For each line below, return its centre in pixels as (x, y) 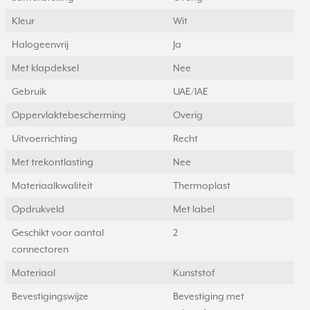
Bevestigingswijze (50, 296)
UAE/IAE (191, 91)
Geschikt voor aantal (58, 232)
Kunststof (194, 273)
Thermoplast (202, 185)
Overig (188, 115)
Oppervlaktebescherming (69, 115)
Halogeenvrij (40, 44)
